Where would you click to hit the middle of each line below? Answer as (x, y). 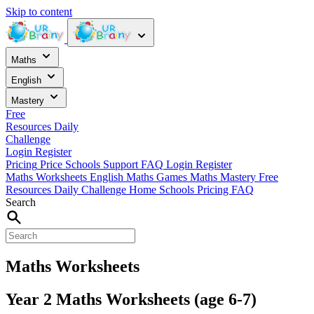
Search (21, 202)
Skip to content (39, 12)
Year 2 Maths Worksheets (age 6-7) (131, 299)
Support (121, 164)
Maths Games (158, 177)
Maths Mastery (224, 177)
